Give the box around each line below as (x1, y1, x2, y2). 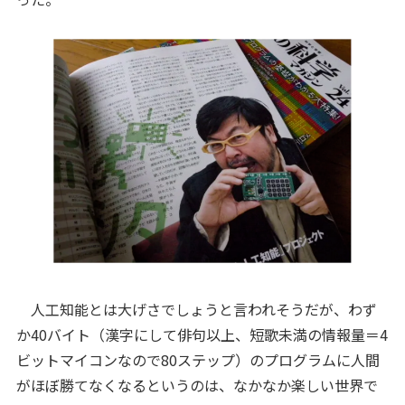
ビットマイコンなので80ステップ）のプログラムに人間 (15, 348, 380, 371)
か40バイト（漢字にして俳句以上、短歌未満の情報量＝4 (15, 323, 388, 345)
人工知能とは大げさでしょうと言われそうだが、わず (15, 297, 377, 320)
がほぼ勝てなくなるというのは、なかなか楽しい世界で (15, 373, 378, 396)
